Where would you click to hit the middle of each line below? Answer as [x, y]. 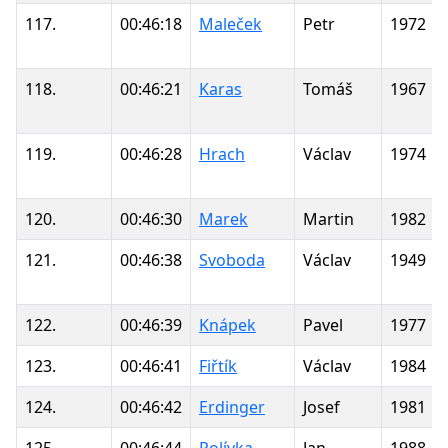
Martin [328, 218]
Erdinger [232, 406]
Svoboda [232, 259]
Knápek [227, 324]
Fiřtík [218, 365]
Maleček [230, 23]
